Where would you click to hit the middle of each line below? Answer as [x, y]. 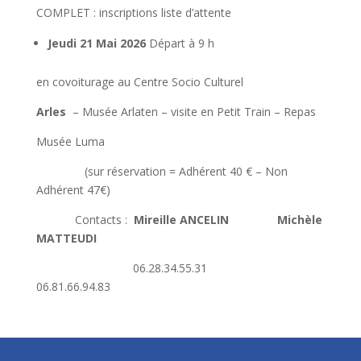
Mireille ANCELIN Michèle [228, 220]
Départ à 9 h [180, 44]
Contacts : [85, 220]
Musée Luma [72, 142]
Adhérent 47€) [73, 190]
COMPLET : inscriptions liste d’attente [133, 13]
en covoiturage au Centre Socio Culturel [139, 82]
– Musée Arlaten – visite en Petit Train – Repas [194, 112]
